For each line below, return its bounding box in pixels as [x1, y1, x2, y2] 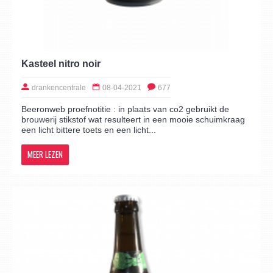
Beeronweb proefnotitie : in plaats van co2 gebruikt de [21, 104, 229, 114]
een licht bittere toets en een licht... [21, 124, 156, 135]
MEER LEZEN [27, 147, 63, 160]
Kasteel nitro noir [21, 58, 101, 69]
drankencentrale [32, 83, 86, 92]
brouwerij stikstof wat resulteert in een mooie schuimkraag [21, 114, 245, 124]
